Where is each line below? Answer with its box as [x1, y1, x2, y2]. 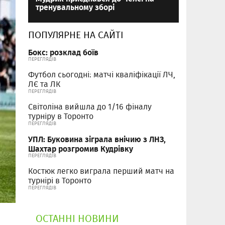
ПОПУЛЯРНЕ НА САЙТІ [28, 28, 124, 42]
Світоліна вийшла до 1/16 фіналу [28, 101, 152, 113]
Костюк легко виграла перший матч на [28, 165, 174, 177]
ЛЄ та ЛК [28, 78, 60, 90]
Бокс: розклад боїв [28, 46, 98, 59]
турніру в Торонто [28, 110, 93, 123]
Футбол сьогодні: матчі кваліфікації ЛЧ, [28, 69, 175, 81]
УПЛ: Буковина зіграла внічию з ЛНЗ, [28, 133, 166, 146]
